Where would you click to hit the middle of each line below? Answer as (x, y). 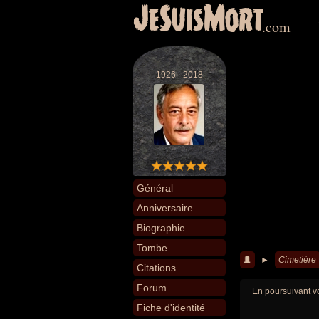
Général (155, 188)
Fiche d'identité (171, 308)
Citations (156, 268)
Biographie (161, 228)
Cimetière (297, 260)
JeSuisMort (199, 20)
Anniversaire (165, 208)
